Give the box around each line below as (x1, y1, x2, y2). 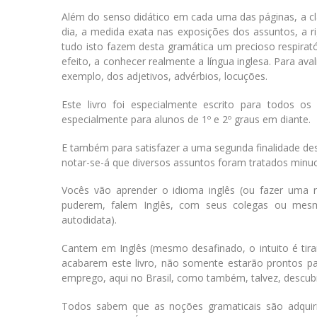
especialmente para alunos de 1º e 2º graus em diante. (62, 112, 311, 126)
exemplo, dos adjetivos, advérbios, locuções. (62, 69, 267, 83)
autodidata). (62, 213, 117, 227)
